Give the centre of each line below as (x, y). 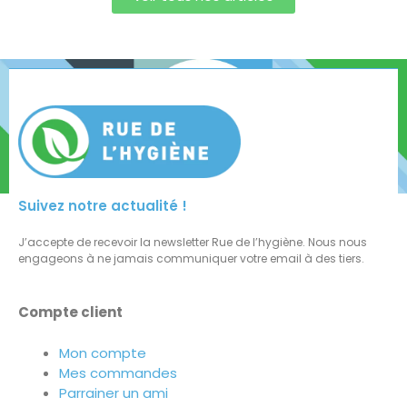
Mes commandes (118, 372)
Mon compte (103, 352)
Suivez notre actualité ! (103, 206)
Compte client (70, 313)
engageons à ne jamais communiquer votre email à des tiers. (191, 259)
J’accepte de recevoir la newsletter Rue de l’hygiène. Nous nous (193, 243)
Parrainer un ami (114, 392)
